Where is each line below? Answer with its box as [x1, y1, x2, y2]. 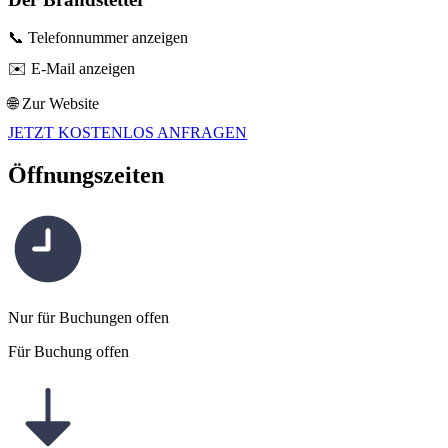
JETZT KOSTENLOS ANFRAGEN [8, 124, 247, 142]
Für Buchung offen [8, 343, 129, 361]
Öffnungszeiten [8, 162, 164, 189]
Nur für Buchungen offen [8, 309, 169, 327]
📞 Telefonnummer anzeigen [8, 29, 188, 47]
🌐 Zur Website [8, 95, 99, 113]
